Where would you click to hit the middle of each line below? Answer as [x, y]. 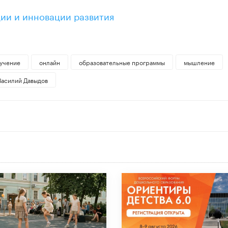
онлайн [49, 62]
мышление [199, 62]
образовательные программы [122, 62]
